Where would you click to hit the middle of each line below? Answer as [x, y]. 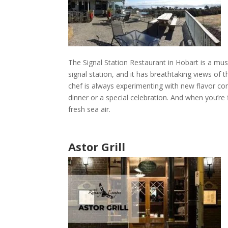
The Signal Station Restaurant [117, 63]
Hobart [187, 63]
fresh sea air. [90, 109]
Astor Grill [97, 147]
